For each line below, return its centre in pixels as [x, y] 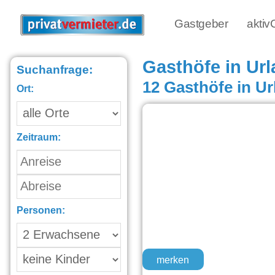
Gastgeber [201, 24]
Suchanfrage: [55, 71]
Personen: [41, 211]
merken [173, 260]
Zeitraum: [39, 138]
